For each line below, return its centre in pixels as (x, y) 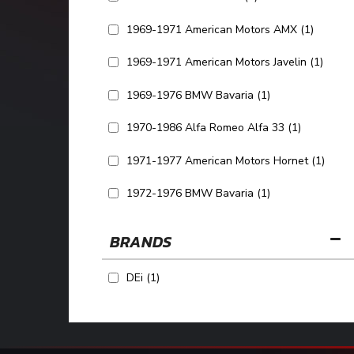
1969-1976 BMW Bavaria (190, 95)
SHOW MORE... (228, 225)
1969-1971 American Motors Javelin (217, 62)
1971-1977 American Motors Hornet (217, 160)
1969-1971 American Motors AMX (212, 29)
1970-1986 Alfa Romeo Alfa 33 (205, 128)
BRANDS (141, 241)
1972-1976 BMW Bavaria (190, 193)
